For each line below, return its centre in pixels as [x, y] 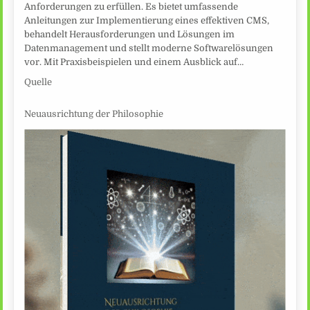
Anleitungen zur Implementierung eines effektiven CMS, [147, 20]
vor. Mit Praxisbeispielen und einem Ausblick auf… [134, 62]
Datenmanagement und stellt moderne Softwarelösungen [149, 48]
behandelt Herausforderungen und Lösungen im [130, 34]
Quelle [38, 82]
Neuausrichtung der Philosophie [94, 114]
